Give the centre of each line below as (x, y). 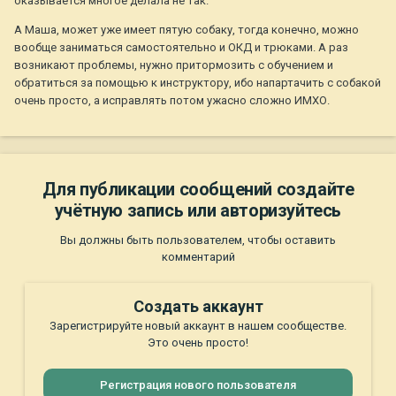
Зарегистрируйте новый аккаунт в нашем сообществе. (198, 326)
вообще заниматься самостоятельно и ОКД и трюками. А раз (181, 48)
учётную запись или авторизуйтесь (198, 211)
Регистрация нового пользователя (198, 385)
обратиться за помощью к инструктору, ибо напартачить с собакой (198, 83)
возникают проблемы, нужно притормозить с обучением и (174, 65)
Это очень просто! (198, 343)
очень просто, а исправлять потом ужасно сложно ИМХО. (172, 101)
